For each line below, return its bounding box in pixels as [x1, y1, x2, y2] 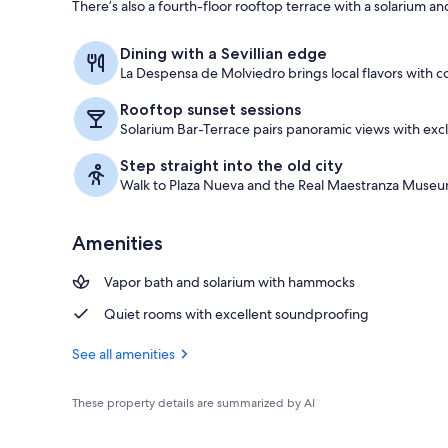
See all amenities [72, 344, 175, 363]
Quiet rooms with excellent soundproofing [104, 304, 369, 323]
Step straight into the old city [120, 155, 343, 175]
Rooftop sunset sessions [120, 99, 301, 119]
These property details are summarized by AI [72, 394, 315, 411]
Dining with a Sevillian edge [120, 43, 327, 63]
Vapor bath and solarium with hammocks [104, 272, 355, 291]
